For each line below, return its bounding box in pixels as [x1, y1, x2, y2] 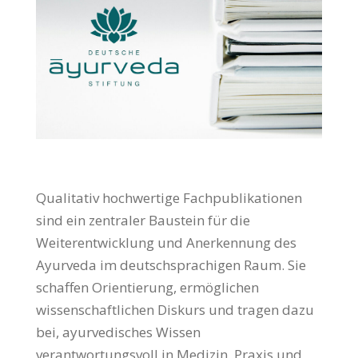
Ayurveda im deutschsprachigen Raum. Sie [35, 256, 306, 275]
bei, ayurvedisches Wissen [35, 323, 201, 342]
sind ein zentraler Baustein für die [35, 211, 250, 230]
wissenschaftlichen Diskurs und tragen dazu [35, 300, 314, 320]
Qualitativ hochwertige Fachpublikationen [35, 189, 302, 208]
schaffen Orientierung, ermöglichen [35, 278, 259, 297]
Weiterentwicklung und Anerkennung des [35, 233, 296, 253]
